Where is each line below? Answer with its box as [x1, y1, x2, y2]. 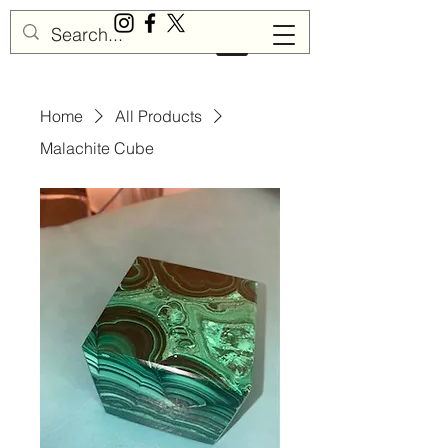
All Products [115, 106, 202, 126]
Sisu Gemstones [20, 29, 154, 55]
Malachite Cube [40, 138, 154, 158]
